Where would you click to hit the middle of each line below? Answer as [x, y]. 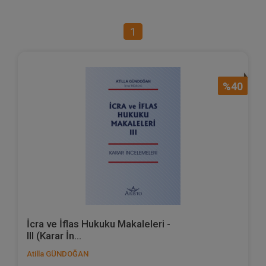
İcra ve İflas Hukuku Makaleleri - [99, 224]
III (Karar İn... [54, 236]
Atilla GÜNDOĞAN [58, 254]
